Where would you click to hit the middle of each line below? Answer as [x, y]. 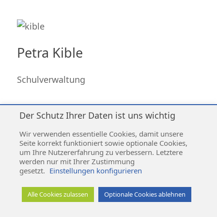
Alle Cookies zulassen [58, 194]
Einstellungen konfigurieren [96, 170]
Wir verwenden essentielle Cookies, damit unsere [101, 134]
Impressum [70, 122]
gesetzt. [33, 170]
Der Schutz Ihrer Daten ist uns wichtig [97, 115]
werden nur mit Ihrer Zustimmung [77, 161]
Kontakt [147, 122]
